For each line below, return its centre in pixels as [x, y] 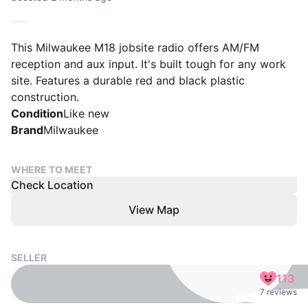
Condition [37, 113]
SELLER [29, 257]
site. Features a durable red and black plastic [128, 80]
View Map [154, 210]
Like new [86, 113]
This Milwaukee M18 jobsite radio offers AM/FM [135, 47]
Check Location [52, 185]
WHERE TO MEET [52, 169]
